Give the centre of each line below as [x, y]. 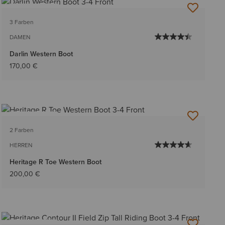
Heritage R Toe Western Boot [55, 162]
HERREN [21, 145]
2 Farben [21, 130]
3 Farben [21, 22]
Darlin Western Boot [41, 54]
